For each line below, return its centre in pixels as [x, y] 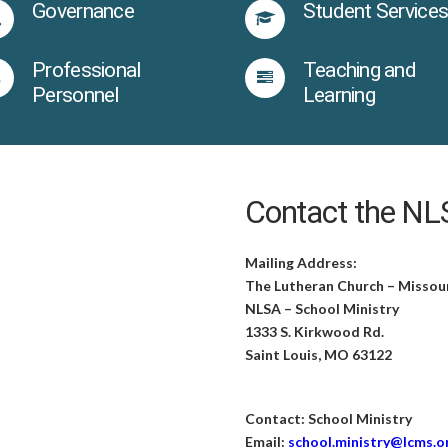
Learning [338, 94]
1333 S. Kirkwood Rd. [314, 332]
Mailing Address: [300, 263]
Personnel [76, 94]
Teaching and [359, 69]
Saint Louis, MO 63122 [318, 355]
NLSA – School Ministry [321, 309]
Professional [87, 69]
